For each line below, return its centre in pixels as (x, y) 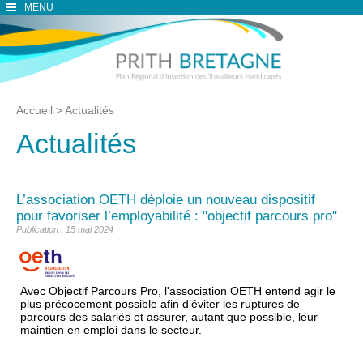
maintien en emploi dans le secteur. (111, 329)
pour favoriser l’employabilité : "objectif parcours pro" (177, 216)
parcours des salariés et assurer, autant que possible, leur (169, 316)
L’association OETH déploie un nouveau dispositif (166, 200)
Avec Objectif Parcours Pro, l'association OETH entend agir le (178, 290)
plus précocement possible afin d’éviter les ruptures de (160, 303)
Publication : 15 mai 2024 (65, 229)
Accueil (36, 110)
